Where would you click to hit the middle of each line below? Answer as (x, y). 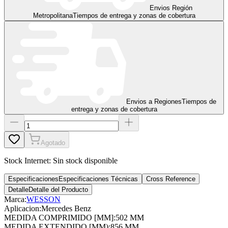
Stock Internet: (27, 160)
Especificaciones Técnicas (98, 179)
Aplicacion (22, 208)
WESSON (44, 199)
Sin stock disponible (85, 160)
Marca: (15, 199)
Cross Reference (171, 179)
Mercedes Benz (66, 208)
